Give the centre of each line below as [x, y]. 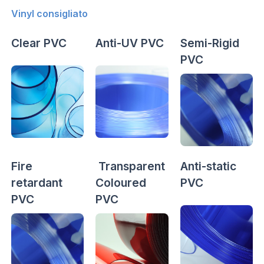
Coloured [121, 183]
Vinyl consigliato [49, 13]
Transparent [131, 166]
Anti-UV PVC [130, 43]
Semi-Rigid [209, 43]
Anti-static [208, 166]
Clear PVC [39, 43]
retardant [37, 183]
